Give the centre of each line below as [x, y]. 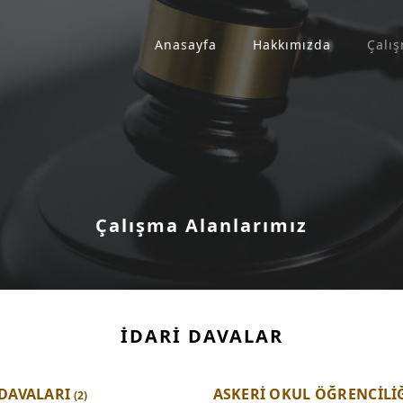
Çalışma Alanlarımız [201, 225]
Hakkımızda [292, 45]
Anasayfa [186, 45]
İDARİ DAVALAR [201, 336]
